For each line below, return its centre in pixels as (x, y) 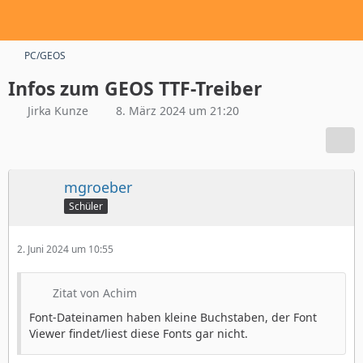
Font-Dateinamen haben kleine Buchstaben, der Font (173, 317)
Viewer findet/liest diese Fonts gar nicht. (139, 333)
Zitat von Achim (95, 293)
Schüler (86, 206)
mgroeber (98, 187)
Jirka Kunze (58, 111)
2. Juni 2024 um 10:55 (65, 249)
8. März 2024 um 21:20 (177, 111)
